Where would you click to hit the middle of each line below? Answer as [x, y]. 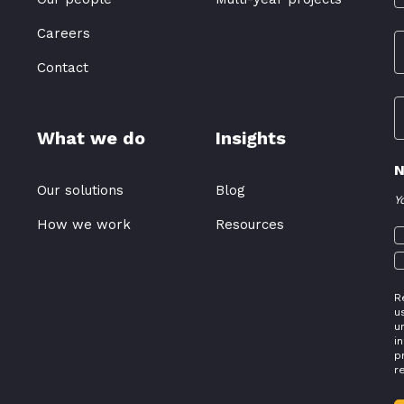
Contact [62, 67]
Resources [249, 224]
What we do [91, 138]
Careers [63, 33]
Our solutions [80, 190]
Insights [250, 138]
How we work [83, 224]
